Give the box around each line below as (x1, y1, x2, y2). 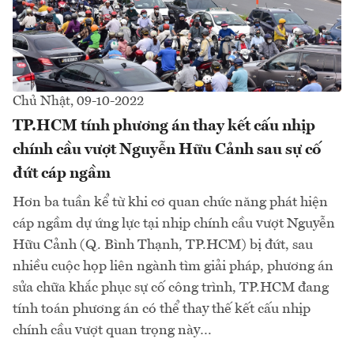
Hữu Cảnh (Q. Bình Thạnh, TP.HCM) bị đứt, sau (13, 237, 313, 252)
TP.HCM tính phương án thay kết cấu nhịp (13, 118, 315, 134)
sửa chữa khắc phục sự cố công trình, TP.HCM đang (13, 280, 329, 295)
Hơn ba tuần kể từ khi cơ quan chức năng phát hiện (13, 194, 328, 209)
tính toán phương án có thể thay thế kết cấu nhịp (13, 301, 311, 316)
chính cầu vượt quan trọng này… (13, 322, 212, 337)
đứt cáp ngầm (13, 165, 111, 182)
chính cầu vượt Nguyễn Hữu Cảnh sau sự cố (13, 141, 321, 158)
